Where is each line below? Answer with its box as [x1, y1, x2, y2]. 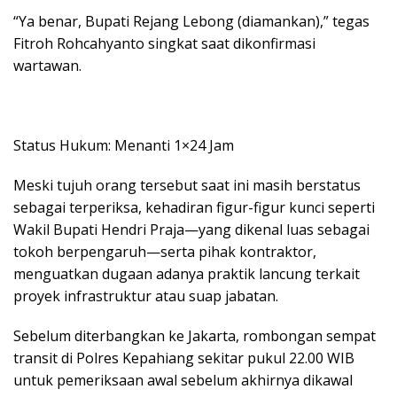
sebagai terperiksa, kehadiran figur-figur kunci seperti [13, 197, 375, 217]
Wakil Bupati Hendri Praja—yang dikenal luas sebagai [13, 219, 370, 239]
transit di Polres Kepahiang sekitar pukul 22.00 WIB [13, 347, 354, 368]
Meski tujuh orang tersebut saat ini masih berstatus [13, 175, 361, 195]
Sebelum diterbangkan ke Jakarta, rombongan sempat [13, 325, 376, 346]
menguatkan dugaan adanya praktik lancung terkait [13, 263, 360, 284]
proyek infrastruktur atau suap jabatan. [13, 285, 278, 306]
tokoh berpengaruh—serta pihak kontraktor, [13, 241, 316, 261]
